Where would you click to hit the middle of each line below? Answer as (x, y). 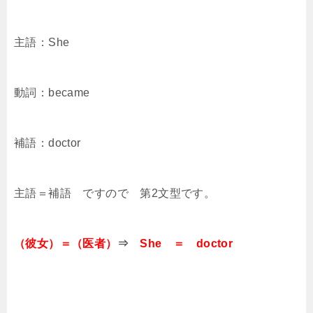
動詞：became (52, 93)
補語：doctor (48, 143)
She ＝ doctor (187, 244)
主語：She (42, 43)
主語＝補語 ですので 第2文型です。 (115, 194)
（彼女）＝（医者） (66, 244)
